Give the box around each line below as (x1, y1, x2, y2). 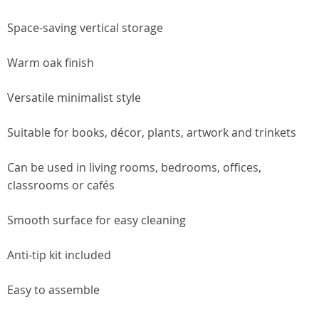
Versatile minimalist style (7, 90, 141, 105)
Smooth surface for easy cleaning (7, 212, 186, 228)
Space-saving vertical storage (7, 20, 163, 36)
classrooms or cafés (7, 177, 115, 193)
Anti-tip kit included (7, 247, 111, 263)
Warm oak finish (7, 55, 94, 70)
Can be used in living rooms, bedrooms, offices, (7, 159, 261, 175)
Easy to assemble (7, 282, 100, 298)
